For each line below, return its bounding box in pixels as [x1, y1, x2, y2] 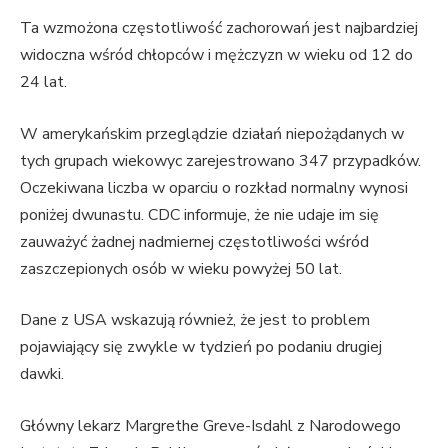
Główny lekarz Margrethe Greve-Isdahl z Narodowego [20, 414, 401, 437]
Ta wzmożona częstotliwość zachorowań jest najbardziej [20, 16, 418, 39]
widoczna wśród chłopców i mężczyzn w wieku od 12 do [20, 43, 413, 66]
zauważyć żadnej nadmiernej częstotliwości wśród [20, 230, 369, 253]
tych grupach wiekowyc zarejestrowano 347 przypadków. [20, 149, 421, 172]
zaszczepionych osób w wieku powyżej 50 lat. [20, 257, 342, 280]
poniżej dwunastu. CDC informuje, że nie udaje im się [20, 203, 379, 226]
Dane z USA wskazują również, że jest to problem [20, 309, 370, 332]
